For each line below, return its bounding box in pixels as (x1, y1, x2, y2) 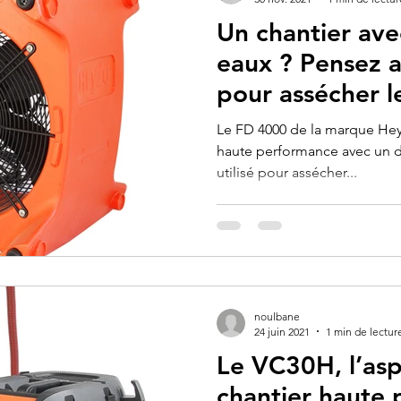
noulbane (254, 309, 300, 323)
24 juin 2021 (254, 324, 310, 338)
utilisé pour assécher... (217, 164, 357, 181)
